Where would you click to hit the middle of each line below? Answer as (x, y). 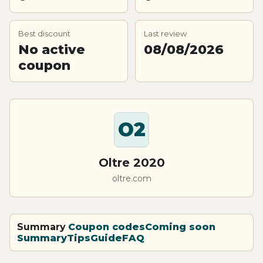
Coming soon (180, 227)
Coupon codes (107, 227)
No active (52, 49)
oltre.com (131, 178)
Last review (165, 33)
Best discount (44, 33)
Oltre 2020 (131, 162)
